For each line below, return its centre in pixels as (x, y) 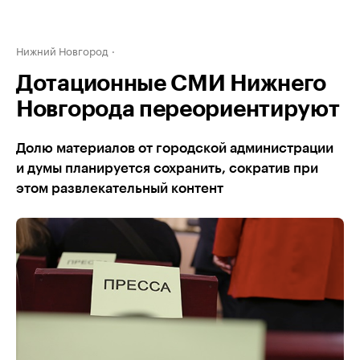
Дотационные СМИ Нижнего (172, 84)
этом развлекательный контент (120, 188)
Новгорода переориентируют (178, 109)
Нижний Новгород (62, 50)
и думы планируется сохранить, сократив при (167, 168)
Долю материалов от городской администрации (175, 148)
